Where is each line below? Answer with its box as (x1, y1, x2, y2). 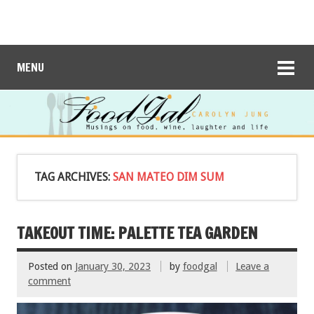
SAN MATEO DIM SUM (113, 170, 224, 184)
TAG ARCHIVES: (34, 170, 113, 184)
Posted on (28, 261, 75, 273)
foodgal (182, 261, 217, 273)
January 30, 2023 (75, 261, 151, 273)
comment (28, 275, 71, 287)
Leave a (235, 261, 270, 273)
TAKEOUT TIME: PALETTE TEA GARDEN (17, 221, 258, 244)
